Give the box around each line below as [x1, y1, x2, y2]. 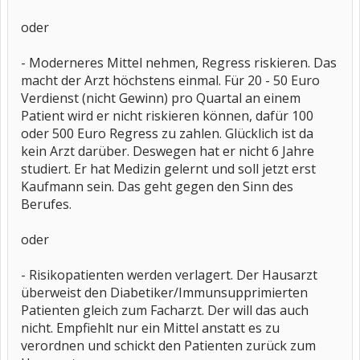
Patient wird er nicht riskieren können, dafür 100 [21, 107, 313, 125]
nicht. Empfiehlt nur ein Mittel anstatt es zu [21, 319, 280, 337]
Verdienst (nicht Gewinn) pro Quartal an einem [21, 89, 301, 107]
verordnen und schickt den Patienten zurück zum [21, 337, 316, 354]
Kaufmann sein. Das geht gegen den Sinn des [21, 178, 293, 195]
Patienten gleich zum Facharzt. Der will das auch [21, 301, 309, 319]
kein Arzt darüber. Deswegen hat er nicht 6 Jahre [21, 142, 314, 160]
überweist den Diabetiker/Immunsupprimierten [21, 284, 308, 301]
